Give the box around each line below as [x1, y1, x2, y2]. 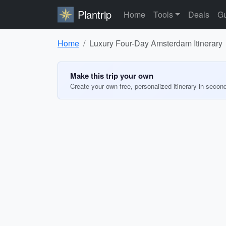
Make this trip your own [70, 70, 153, 81]
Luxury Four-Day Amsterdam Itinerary [89, 37, 222, 49]
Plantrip [78, 7, 111, 22]
